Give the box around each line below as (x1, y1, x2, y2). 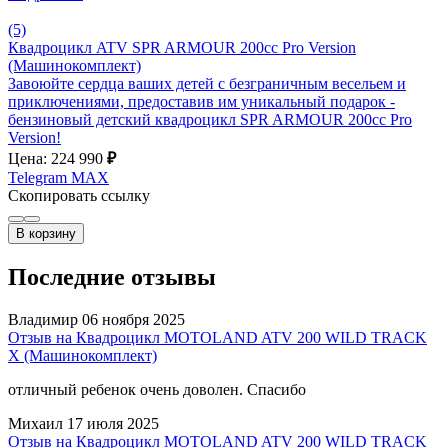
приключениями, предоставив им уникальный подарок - (8, 92, 395, 110)
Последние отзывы (8, 263, 216, 290)
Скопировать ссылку (8, 186, 150, 204)
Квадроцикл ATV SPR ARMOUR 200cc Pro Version (8, 38, 356, 56)
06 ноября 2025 (82, 310, 185, 328)
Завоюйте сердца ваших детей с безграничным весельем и (8, 74, 406, 92)
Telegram (8, 168, 67, 186)
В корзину (16, 225, 76, 241)
